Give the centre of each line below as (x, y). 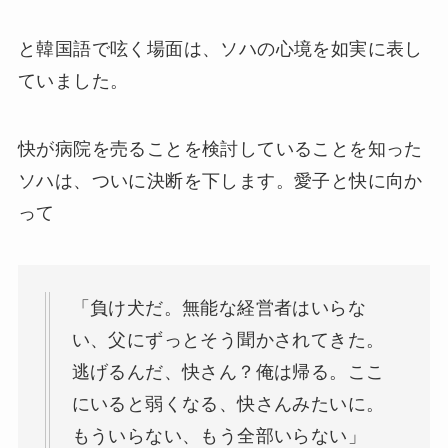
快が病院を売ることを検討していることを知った (220, 148)
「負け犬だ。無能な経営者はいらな (219, 307)
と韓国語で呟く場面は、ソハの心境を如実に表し (220, 49)
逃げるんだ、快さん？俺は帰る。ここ (228, 371)
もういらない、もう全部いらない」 (219, 435)
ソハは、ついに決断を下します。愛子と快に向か (220, 180)
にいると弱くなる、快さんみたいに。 (228, 403)
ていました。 (73, 81)
